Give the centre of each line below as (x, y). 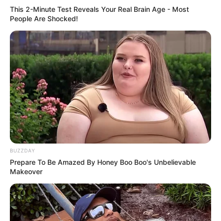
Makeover (26, 172)
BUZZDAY (22, 151)
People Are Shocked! (44, 18)
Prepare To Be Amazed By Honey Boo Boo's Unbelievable (103, 162)
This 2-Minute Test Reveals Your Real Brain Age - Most (99, 9)
